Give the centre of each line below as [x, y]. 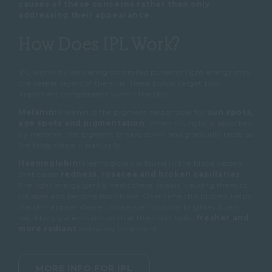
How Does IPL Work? [99, 43]
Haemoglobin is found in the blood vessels [162, 163]
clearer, [95, 207]
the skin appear [49, 207]
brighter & [205, 207]
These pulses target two [174, 83]
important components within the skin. [95, 94]
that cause [39, 174]
